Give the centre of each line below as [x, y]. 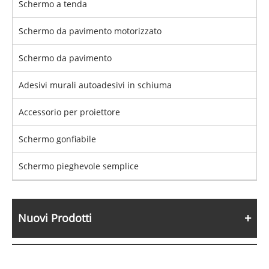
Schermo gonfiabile [57, 139]
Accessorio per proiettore [69, 112]
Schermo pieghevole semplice [79, 166]
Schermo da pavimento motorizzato [90, 31]
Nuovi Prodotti [55, 218]
